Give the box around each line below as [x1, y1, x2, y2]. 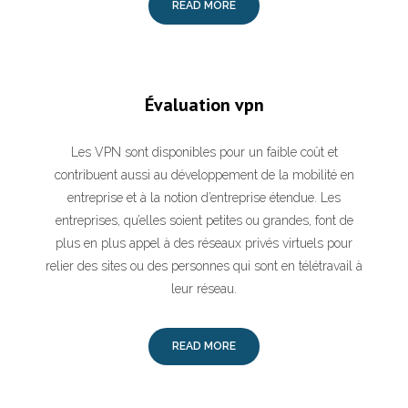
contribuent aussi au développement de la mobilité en [54, 168, 354, 182]
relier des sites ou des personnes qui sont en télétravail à [46, 259, 362, 273]
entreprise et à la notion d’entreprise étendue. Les [67, 190, 341, 205]
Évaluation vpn [144, 93, 264, 117]
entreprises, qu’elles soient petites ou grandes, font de [55, 213, 353, 228]
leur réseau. [171, 281, 237, 296]
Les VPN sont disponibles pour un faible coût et [70, 145, 338, 159]
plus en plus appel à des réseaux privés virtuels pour [56, 236, 352, 250]
